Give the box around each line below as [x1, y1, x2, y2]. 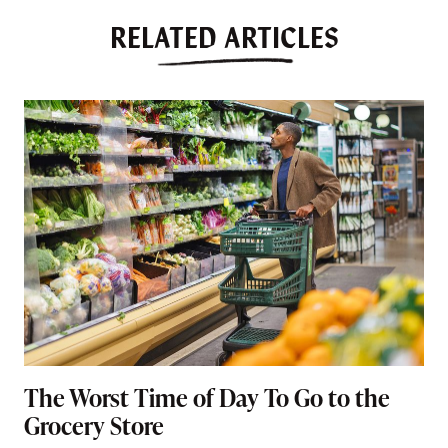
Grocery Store [24, 409, 164, 443]
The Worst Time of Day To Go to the [24, 381, 390, 415]
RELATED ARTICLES [109, 14, 339, 57]
